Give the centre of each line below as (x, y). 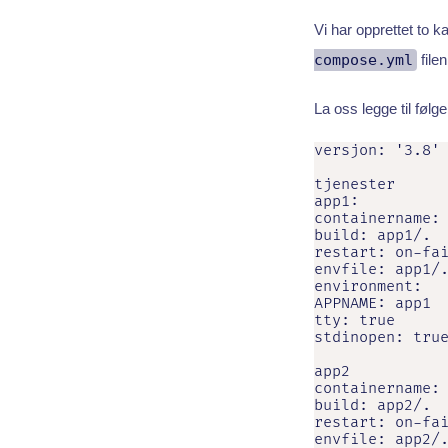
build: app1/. (372, 236)
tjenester (354, 185)
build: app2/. (372, 406)
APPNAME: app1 (372, 304)
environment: (367, 287)
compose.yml (363, 60)
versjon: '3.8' (376, 151)
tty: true (354, 321)
